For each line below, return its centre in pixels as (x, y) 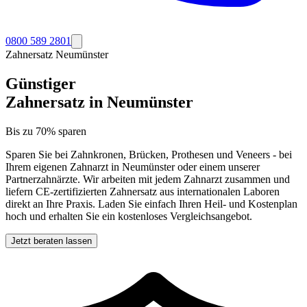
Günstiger (41, 83)
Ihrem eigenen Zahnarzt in (64, 167)
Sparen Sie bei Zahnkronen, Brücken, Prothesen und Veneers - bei (149, 154)
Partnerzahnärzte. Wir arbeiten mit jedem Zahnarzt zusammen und (148, 179)
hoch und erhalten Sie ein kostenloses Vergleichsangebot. (129, 216)
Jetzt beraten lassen (51, 241)
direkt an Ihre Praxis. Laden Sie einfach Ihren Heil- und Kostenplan (151, 204)
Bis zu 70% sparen (46, 131)
